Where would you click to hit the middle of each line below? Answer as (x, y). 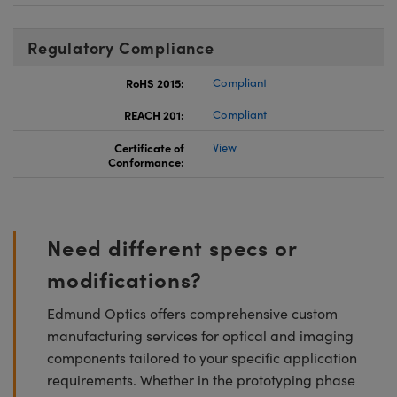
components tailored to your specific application (202, 357)
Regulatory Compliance (121, 47)
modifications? (125, 278)
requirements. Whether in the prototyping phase (201, 379)
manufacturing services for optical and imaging (200, 335)
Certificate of (149, 147)
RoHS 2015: (155, 82)
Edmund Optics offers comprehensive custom (192, 313)
